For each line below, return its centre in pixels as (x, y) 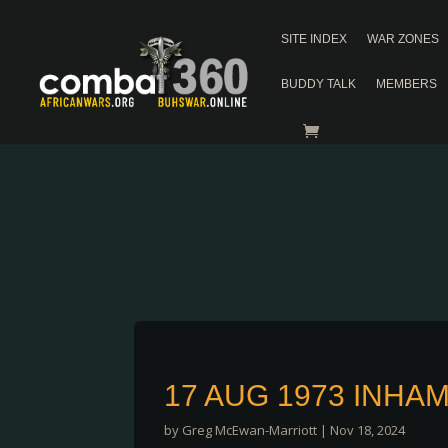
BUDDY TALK (318, 84)
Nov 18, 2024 (368, 430)
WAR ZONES (403, 39)
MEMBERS (406, 84)
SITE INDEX (314, 39)
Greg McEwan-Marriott (250, 430)
